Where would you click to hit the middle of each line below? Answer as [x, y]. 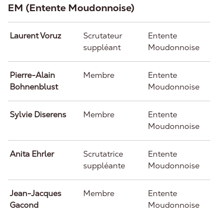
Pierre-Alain [32, 75]
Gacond [24, 205]
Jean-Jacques [36, 193]
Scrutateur [103, 36]
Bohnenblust [34, 87]
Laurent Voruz [36, 36]
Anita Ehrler [32, 154]
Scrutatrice [103, 154]
